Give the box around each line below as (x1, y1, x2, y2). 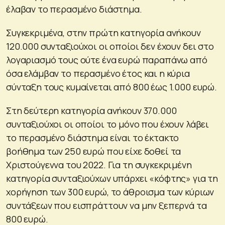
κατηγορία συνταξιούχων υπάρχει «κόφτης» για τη (6, 172, 218, 184)
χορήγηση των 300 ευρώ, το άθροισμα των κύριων (6, 185, 214, 198)
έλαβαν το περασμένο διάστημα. (6, 3, 142, 15)
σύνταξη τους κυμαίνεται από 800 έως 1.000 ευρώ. (6, 80, 217, 93)
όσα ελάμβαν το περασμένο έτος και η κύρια (6, 67, 190, 79)
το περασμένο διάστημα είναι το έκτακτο (6, 131, 179, 144)
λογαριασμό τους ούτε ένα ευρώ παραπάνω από (6, 53, 207, 66)
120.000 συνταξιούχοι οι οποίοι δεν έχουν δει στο (6, 40, 214, 52)
